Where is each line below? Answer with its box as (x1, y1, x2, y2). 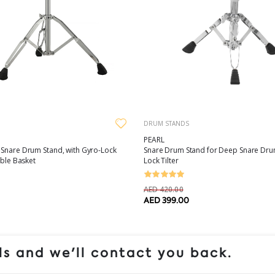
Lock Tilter (144, 155, 179, 166)
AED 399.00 (144, 195, 189, 206)
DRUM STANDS (144, 118, 189, 128)
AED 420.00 (144, 184, 184, 195)
